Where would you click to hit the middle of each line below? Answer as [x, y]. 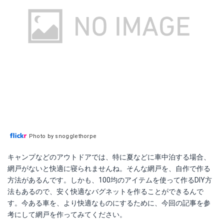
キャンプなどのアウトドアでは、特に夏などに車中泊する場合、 [109, 157]
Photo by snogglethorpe [63, 136]
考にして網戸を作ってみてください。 [67, 214]
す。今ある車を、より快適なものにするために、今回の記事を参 [109, 203]
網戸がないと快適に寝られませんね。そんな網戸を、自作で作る [109, 168]
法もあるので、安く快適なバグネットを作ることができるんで [105, 191]
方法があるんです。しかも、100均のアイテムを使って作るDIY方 [110, 180]
